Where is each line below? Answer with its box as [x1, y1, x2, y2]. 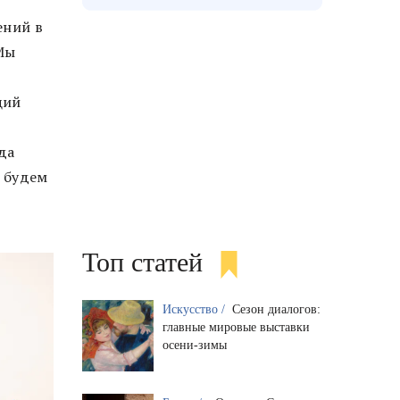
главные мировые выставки [162, 321, 310, 335]
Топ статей [81, 246, 203, 277]
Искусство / [162, 303, 229, 317]
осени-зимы [162, 338, 227, 353]
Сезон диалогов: [231, 303, 321, 317]
